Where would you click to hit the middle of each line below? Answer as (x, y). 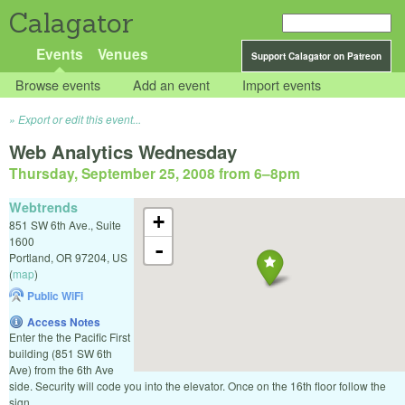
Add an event (172, 85)
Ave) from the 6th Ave (61, 369)
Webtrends (43, 207)
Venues (122, 54)
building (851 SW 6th (61, 353)
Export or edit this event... (80, 119)
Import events (282, 85)
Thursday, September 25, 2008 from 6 (136, 174)
